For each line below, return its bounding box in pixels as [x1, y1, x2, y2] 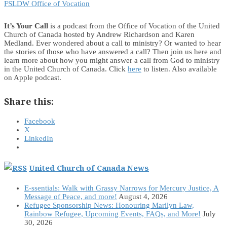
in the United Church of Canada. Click [4, 65, 128, 73]
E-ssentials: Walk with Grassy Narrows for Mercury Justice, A [24, 184, 219, 193]
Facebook [24, 117, 55, 126]
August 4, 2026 [119, 193, 168, 201]
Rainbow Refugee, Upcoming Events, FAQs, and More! [24, 210, 201, 218]
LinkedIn [24, 134, 53, 143]
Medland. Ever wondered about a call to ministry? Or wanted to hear [4, 39, 221, 48]
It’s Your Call [4, 22, 48, 30]
